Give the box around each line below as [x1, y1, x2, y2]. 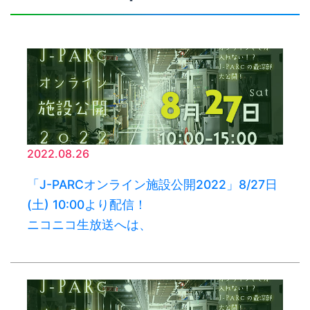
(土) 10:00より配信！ [27, 197, 147, 212]
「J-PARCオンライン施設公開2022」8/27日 [27, 177, 277, 192]
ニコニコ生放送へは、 [27, 217, 152, 232]
